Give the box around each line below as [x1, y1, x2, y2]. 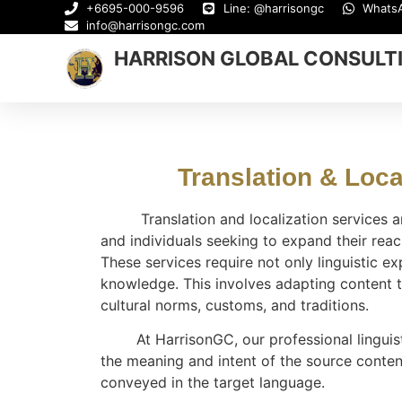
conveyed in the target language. [100, 373, 325, 392]
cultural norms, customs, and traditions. [100, 296, 369, 314]
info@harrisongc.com [85, 18, 205, 32]
